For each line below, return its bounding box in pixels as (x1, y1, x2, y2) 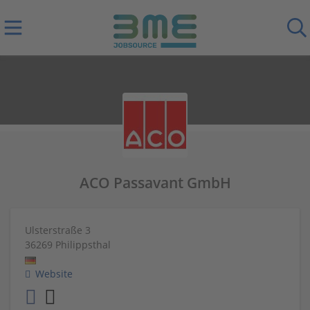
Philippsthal (55, 238, 111, 251)
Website (35, 267, 73, 280)
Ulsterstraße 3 (25, 224, 91, 237)
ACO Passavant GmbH (79, 173, 231, 192)
